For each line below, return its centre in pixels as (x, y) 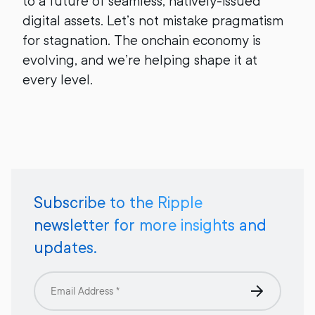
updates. (65, 247)
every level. (58, 80)
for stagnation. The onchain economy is (142, 40)
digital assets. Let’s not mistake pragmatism (153, 21)
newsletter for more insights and (150, 225)
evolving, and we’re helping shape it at (140, 60)
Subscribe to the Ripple (118, 202)
